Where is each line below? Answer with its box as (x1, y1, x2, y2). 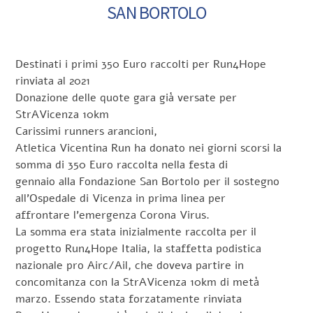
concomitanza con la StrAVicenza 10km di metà (15, 274, 260, 290)
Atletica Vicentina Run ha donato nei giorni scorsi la (15, 140, 282, 156)
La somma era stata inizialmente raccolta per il (15, 224, 257, 240)
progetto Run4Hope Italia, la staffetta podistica (15, 240, 262, 256)
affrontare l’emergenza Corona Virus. (15, 207, 210, 223)
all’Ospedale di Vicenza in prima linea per (15, 190, 226, 206)
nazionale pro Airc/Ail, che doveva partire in (15, 257, 245, 273)
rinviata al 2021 (15, 73, 91, 89)
